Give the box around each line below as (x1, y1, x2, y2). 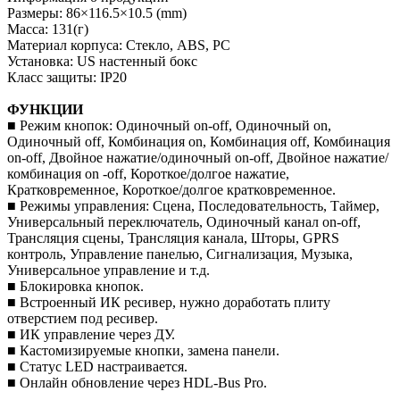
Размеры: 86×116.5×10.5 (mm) (7, 4, 187, 21)
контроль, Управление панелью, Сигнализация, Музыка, (7, 246, 353, 262)
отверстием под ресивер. (7, 310, 158, 326)
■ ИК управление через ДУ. (7, 326, 175, 342)
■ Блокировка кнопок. (7, 278, 144, 294)
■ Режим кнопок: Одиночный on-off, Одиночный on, (7, 117, 331, 133)
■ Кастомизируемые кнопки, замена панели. (7, 342, 279, 358)
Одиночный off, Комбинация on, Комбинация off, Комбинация (7, 133, 390, 149)
